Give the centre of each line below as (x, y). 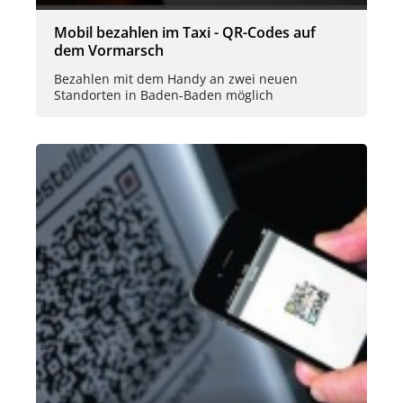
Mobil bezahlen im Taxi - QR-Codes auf (185, 33)
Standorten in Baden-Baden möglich (164, 94)
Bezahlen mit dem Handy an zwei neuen (176, 78)
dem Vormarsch (109, 51)
